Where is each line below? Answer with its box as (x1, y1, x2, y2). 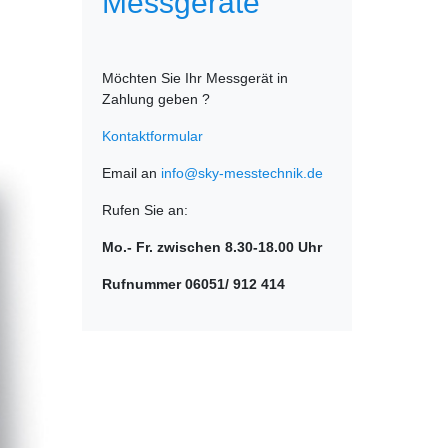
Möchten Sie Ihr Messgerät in (102, 70, 288, 86)
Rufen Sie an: (102, 202, 188, 218)
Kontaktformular (102, 128, 203, 144)
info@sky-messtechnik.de (161, 165, 323, 181)
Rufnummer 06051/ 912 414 (102, 276, 285, 292)
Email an (102, 165, 161, 181)
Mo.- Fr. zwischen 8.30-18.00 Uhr (102, 239, 322, 255)
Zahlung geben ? (102, 91, 210, 107)
